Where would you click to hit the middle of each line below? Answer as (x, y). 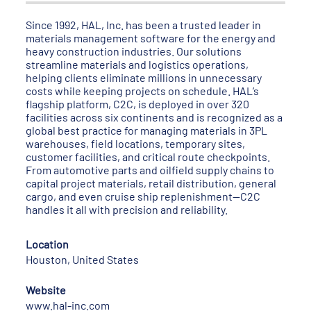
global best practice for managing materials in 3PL (147, 130)
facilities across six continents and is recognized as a (154, 117)
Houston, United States (83, 259)
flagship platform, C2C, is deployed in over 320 (138, 104)
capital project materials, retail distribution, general (151, 183)
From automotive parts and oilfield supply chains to (150, 170)
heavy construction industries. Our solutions (134, 51)
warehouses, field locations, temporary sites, (136, 143)
